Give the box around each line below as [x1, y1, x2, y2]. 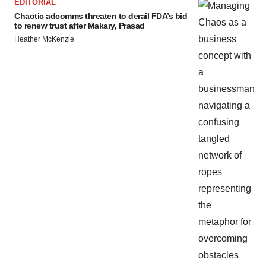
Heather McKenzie [14, 35, 74, 43]
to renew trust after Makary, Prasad [14, 21, 145, 30]
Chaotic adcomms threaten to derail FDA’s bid [14, 11, 187, 21]
